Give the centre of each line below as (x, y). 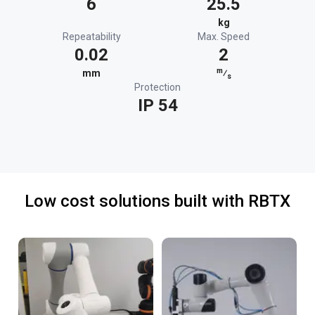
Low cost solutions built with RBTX (157, 201)
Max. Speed (224, 37)
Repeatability (91, 37)
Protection (157, 87)
